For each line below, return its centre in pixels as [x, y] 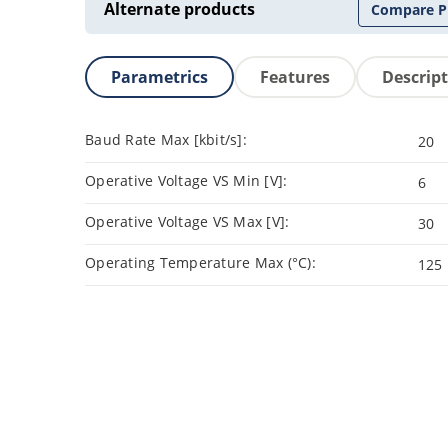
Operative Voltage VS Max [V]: [187, 222]
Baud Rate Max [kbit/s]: [166, 140]
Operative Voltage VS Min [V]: [186, 181]
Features [295, 77]
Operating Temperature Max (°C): [200, 263]
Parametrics [159, 77]
